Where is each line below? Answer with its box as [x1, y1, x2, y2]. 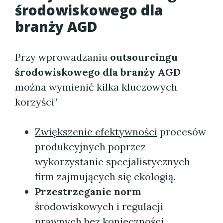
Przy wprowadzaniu [15, 51, 110, 63]
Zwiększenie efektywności [35, 125, 157, 138]
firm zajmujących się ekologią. [35, 170, 175, 183]
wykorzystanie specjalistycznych [35, 155, 190, 168]
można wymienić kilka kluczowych [15, 81, 177, 93]
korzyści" [15, 96, 57, 108]
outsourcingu [110, 51, 178, 63]
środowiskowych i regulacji [35, 200, 163, 213]
